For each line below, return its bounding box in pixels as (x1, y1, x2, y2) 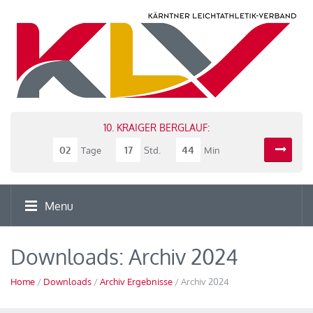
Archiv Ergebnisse (100, 276, 173, 287)
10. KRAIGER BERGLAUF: (103, 122, 210, 133)
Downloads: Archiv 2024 (10, 243, 238, 270)
